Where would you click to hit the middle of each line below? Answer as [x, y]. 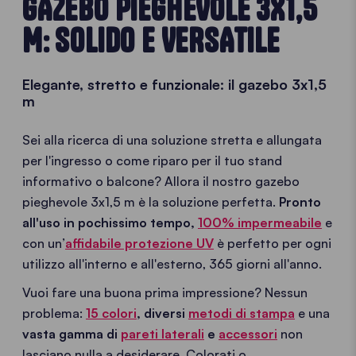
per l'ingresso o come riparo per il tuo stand [152, 161]
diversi [166, 313]
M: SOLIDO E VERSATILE [151, 41]
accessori [248, 334]
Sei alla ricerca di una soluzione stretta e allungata [172, 140]
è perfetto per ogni [274, 243]
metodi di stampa [242, 313]
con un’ [44, 243]
